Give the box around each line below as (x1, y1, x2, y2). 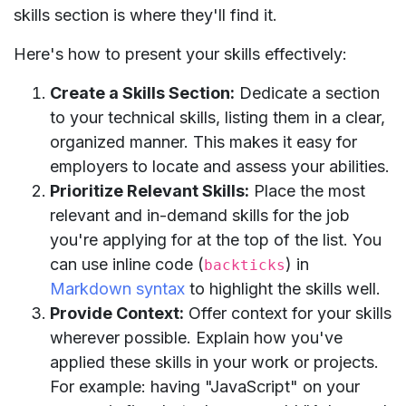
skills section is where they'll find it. (14, 5, 277, 24)
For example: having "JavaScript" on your (50, 376, 360, 396)
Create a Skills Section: (50, 82, 235, 102)
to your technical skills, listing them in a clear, (50, 107, 385, 127)
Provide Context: (50, 303, 184, 323)
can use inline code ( (50, 254, 204, 274)
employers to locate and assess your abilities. (50, 156, 390, 176)
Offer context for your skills (184, 303, 391, 323)
